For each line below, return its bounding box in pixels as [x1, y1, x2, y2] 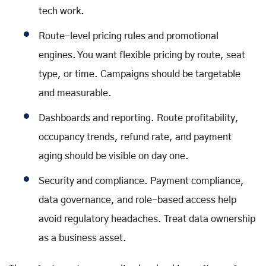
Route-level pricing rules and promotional [39, 31, 218, 42]
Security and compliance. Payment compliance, [39, 176, 244, 186]
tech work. [39, 7, 84, 17]
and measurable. [39, 88, 112, 99]
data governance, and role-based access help [39, 195, 236, 205]
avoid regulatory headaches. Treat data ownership [39, 214, 255, 224]
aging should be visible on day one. [39, 151, 189, 161]
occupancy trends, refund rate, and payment [39, 132, 232, 142]
